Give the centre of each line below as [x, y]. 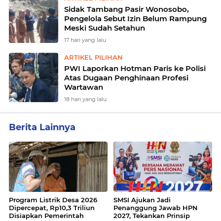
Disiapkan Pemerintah [46, 216]
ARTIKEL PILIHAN [93, 57]
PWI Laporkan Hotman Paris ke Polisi [135, 68]
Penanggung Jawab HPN [156, 208]
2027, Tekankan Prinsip [152, 216]
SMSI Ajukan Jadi [142, 200]
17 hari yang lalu [85, 40]
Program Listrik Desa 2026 [53, 200]
